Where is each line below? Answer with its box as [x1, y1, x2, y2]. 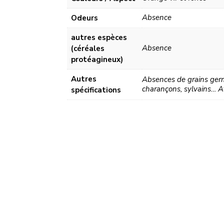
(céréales [71, 43, 105, 54]
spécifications [71, 85, 121, 95]
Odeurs [71, 13, 98, 23]
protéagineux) [71, 54, 123, 65]
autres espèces [71, 32, 127, 43]
